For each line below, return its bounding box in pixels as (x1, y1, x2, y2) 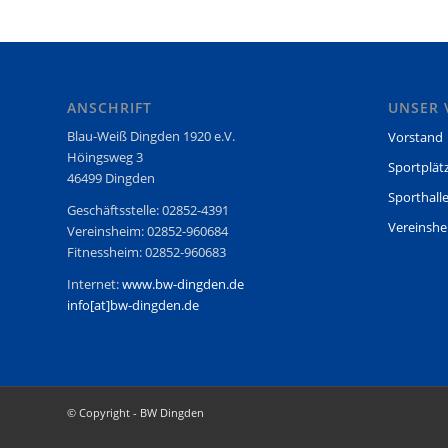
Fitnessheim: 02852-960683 (67, 243, 226, 262)
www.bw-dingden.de (122, 275, 244, 294)
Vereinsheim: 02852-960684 (67, 222, 228, 241)
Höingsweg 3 (67, 148, 143, 167)
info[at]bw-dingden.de (67, 296, 199, 315)
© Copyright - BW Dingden (67, 405, 204, 421)
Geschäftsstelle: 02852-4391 (67, 201, 229, 220)
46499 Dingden (67, 169, 155, 188)
